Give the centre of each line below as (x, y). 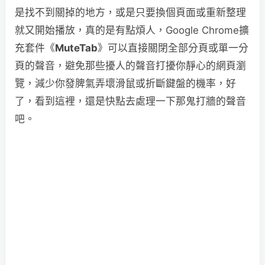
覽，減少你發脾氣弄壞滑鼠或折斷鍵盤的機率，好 (125, 83)
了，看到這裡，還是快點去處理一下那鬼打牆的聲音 (130, 101)
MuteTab (76, 48)
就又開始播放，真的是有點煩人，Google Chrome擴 (132, 30)
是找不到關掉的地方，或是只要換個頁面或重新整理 (130, 12)
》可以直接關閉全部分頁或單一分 (173, 48)
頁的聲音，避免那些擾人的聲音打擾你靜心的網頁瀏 (130, 66)
